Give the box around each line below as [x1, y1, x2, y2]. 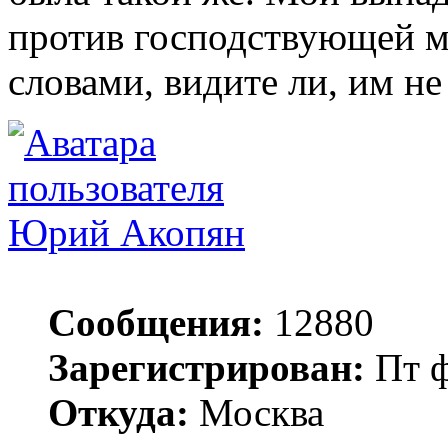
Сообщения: [48, 301, 264, 345]
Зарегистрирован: [48, 346, 365, 390]
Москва [189, 391, 324, 435]
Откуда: [48, 391, 189, 435]
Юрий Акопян [8, 211, 245, 255]
